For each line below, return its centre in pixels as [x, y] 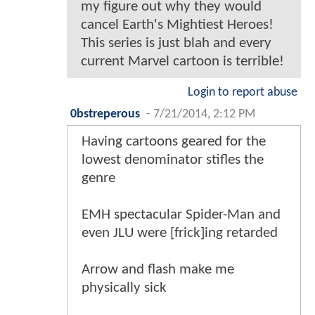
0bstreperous [105, 114]
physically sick [124, 288]
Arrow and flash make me [158, 269]
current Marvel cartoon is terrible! [182, 61]
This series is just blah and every [176, 43]
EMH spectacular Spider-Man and [181, 214]
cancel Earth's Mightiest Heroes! [177, 25]
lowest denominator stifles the [173, 160]
